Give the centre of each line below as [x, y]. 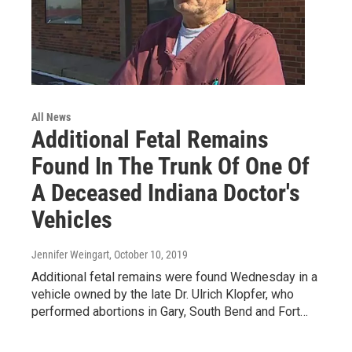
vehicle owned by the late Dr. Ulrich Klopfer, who [163, 295]
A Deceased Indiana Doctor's [166, 193]
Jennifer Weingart [70, 255]
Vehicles [72, 220]
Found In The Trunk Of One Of [170, 167]
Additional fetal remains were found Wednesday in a [174, 277]
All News [51, 117]
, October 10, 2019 [148, 255]
